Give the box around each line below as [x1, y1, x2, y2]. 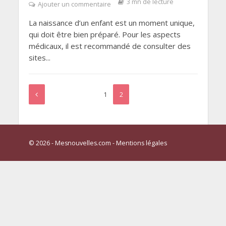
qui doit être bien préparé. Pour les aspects [28, 29, 181, 40]
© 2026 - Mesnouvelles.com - [28, 138, 116, 147]
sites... [28, 52, 50, 63]
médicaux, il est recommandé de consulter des [28, 41, 191, 51]
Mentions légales [116, 138, 167, 147]
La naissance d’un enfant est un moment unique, [28, 18, 195, 28]
